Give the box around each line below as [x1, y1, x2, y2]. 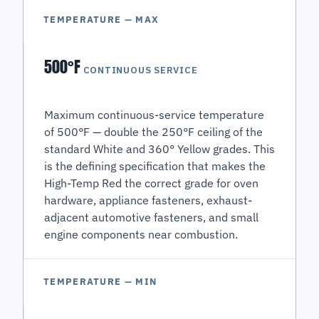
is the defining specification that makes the [44, 159, 266, 174]
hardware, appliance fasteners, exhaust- [44, 193, 253, 208]
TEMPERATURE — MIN [50, 276, 157, 288]
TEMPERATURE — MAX [50, 14, 159, 26]
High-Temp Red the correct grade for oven [44, 176, 259, 191]
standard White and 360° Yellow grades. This [44, 142, 276, 157]
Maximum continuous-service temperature [44, 108, 54, 122]
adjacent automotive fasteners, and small [44, 210, 259, 225]
